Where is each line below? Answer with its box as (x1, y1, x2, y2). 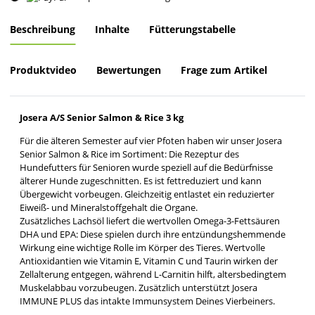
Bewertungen (96, 63, 161, 77)
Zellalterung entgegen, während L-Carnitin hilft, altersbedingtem (20, 267, 286, 281)
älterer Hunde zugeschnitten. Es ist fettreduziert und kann (20, 174, 262, 187)
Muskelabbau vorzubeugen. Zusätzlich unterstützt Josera (20, 281, 257, 294)
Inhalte (95, 22, 129, 36)
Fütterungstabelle (149, 22, 236, 36)
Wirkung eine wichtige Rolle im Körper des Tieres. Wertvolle (20, 240, 265, 254)
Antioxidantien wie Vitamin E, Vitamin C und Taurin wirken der (20, 254, 278, 267)
